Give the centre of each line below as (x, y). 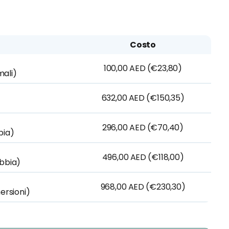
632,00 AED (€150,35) (143, 98)
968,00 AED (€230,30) (143, 187)
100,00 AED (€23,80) (143, 68)
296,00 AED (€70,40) (143, 128)
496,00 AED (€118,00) (143, 157)
